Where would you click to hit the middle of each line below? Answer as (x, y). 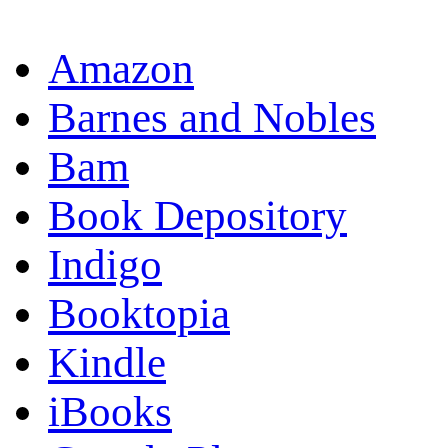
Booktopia (139, 313)
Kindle (107, 362)
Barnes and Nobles (212, 117)
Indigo (105, 264)
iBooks (110, 411)
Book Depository (197, 215)
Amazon (121, 68)
